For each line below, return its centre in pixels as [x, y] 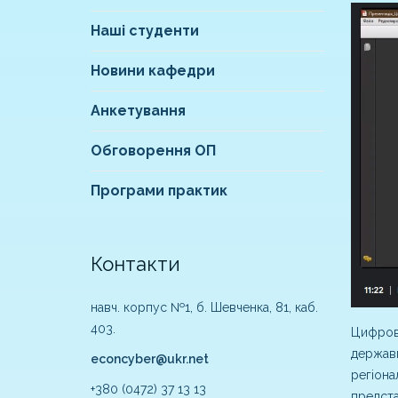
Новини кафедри [153, 71]
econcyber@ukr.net [150, 359]
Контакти [138, 264]
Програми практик [159, 191]
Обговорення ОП [153, 151]
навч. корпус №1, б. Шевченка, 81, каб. [204, 308]
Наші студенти [145, 31]
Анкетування [138, 111]
